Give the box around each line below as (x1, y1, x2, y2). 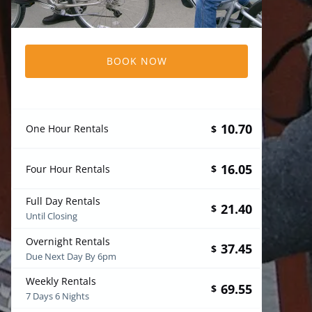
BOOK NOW (106, 54, 167, 68)
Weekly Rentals (26, 274, 96, 288)
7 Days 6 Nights (26, 290, 89, 303)
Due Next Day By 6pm (26, 250, 116, 263)
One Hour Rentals (26, 122, 109, 136)
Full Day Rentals (26, 194, 100, 208)
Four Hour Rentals (26, 162, 110, 175)
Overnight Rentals (26, 234, 110, 248)
